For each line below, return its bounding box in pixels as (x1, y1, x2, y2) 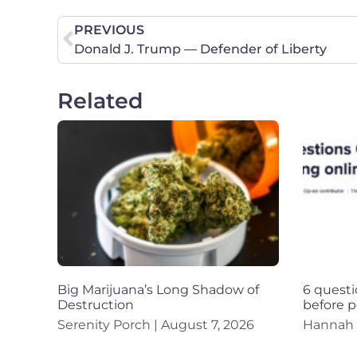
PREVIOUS (74, 22, 144, 37)
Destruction (57, 297, 134, 313)
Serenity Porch (57, 317, 154, 333)
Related (57, 87, 143, 114)
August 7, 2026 (158, 317, 254, 333)
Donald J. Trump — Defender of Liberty (74, 41, 327, 57)
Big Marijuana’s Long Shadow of (57, 282, 259, 298)
